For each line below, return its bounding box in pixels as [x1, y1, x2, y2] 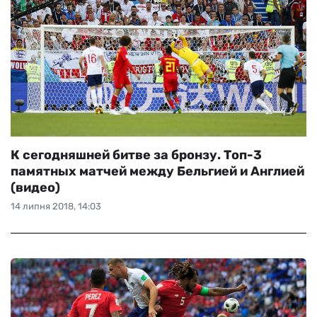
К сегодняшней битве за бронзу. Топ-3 [11, 147, 262, 163]
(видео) [11, 180, 60, 195]
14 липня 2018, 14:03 [11, 201, 101, 212]
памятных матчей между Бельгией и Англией [11, 163, 304, 179]
